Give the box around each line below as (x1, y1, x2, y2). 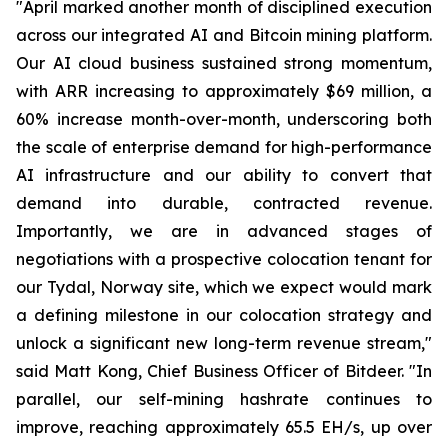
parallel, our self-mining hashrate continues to (16, 389, 432, 410)
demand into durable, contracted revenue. (16, 193, 432, 214)
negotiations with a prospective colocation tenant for (16, 249, 432, 270)
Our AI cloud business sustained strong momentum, (16, 53, 432, 74)
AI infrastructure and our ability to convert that (16, 165, 432, 186)
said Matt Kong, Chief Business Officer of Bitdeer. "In (16, 361, 432, 382)
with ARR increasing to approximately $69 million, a (16, 81, 432, 102)
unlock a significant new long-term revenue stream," (16, 333, 432, 354)
